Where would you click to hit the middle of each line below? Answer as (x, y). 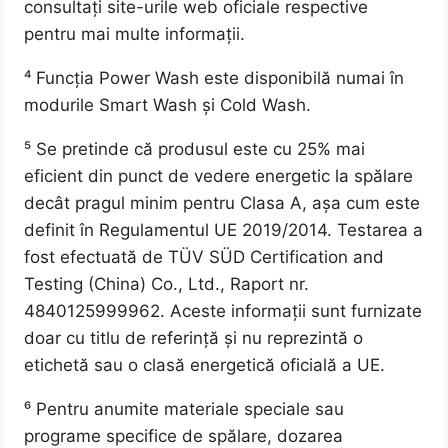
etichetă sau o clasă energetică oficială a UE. (205, 365)
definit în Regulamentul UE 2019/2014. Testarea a (224, 230)
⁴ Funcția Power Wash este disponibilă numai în (214, 78)
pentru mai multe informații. (135, 34)
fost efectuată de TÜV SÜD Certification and (204, 257)
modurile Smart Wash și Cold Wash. (168, 105)
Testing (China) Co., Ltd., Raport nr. (167, 284)
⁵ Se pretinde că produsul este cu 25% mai (195, 149)
